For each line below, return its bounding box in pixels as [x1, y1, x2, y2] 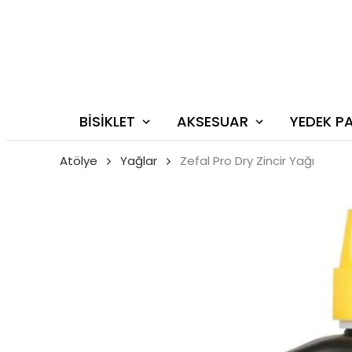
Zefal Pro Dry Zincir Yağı [180, 152, 314, 170]
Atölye [60, 152, 97, 170]
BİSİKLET [79, 112, 135, 132]
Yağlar [120, 152, 157, 170]
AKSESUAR [177, 112, 248, 132]
